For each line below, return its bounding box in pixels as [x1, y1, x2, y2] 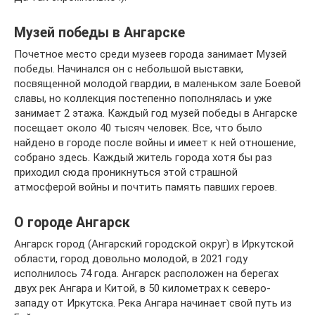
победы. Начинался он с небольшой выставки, [14, 62, 243, 75]
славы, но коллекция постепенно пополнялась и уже [14, 91, 272, 105]
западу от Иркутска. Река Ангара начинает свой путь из [14, 296, 292, 309]
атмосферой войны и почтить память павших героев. [14, 180, 277, 193]
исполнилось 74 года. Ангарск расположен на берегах [14, 266, 278, 280]
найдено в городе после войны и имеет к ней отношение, [14, 136, 296, 149]
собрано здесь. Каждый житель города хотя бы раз [14, 150, 272, 164]
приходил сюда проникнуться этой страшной [14, 165, 238, 179]
